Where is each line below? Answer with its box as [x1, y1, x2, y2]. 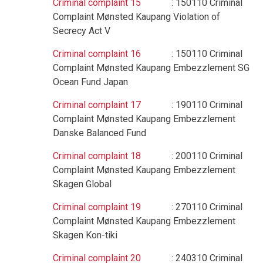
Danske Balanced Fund [53, 127, 146, 139]
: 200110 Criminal [141, 150, 242, 161]
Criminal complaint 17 [53, 99, 141, 110]
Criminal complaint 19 [53, 201, 141, 213]
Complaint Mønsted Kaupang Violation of [53, 11, 220, 22]
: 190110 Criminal [141, 99, 242, 110]
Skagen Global [53, 178, 112, 190]
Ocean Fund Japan [53, 76, 128, 87]
